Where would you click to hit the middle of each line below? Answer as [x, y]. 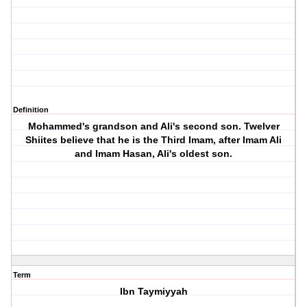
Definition [31, 110]
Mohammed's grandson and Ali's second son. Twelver [153, 126]
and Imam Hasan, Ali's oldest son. [154, 154]
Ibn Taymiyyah [153, 292]
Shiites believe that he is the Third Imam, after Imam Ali [154, 140]
